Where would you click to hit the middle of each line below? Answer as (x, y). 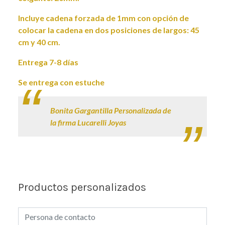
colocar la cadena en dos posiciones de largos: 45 (109, 30)
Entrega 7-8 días (48, 62)
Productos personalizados (82, 187)
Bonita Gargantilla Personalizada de (111, 110)
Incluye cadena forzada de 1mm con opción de (103, 18)
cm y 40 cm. (39, 42)
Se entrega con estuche (61, 82)
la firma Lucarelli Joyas (88, 123)
